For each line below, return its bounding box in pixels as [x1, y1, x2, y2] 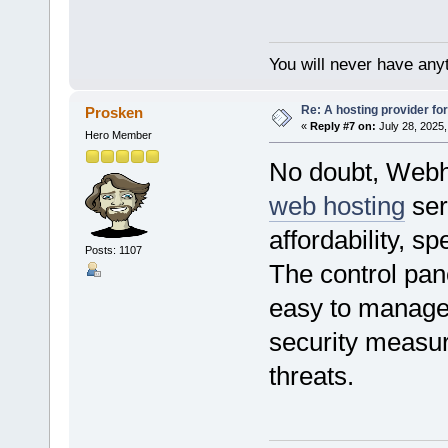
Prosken [85, 104, 144, 122]
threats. [268, 361, 354, 392]
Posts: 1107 [84, 244, 142, 256]
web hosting [268, 191, 405, 222]
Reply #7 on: [309, 120, 376, 133]
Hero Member [84, 129, 152, 142]
